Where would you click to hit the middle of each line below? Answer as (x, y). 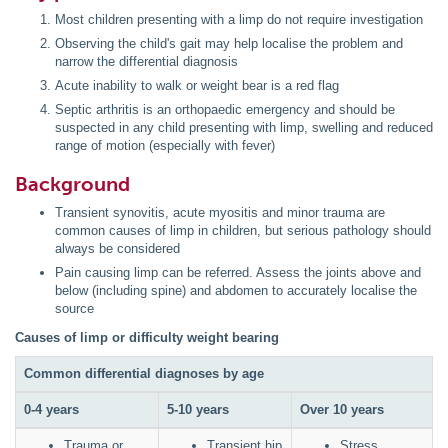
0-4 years (51, 410)
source (74, 309)
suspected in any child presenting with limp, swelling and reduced (244, 128)
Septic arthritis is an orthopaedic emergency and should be (225, 110)
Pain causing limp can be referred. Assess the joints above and (238, 273)
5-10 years (198, 410)
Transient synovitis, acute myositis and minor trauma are (220, 213)
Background (72, 184)
